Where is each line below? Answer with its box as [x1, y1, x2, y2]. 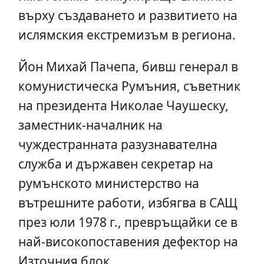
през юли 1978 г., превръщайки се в [18, 213, 237, 230]
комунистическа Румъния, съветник [18, 77, 240, 94]
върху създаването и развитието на [18, 6, 237, 24]
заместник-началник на [18, 115, 163, 133]
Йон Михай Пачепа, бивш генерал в [18, 57, 238, 75]
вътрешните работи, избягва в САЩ [18, 193, 237, 211]
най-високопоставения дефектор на [18, 232, 238, 250]
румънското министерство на [18, 174, 199, 192]
